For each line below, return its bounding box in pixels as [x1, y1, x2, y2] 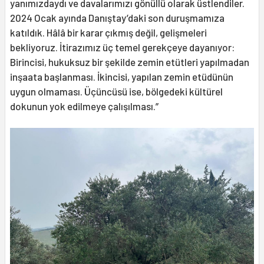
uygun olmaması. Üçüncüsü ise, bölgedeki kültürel [10, 85, 223, 97]
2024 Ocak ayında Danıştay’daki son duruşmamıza [10, 11, 225, 24]
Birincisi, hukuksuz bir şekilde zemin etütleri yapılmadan [10, 55, 249, 68]
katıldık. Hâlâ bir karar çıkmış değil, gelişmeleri [10, 26, 207, 38]
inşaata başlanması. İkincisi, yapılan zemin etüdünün [10, 70, 233, 82]
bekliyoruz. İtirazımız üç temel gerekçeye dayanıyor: [10, 41, 235, 53]
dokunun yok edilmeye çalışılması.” [10, 100, 159, 112]
